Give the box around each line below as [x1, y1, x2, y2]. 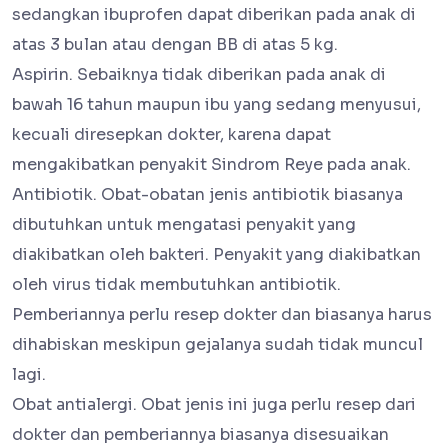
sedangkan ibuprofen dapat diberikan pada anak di [12, 4, 416, 26]
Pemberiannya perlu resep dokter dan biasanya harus [12, 304, 432, 326]
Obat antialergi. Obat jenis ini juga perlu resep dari [12, 394, 416, 416]
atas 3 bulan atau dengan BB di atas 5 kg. [12, 34, 338, 56]
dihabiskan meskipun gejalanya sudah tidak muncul [12, 334, 423, 356]
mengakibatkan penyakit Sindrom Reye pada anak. [12, 154, 411, 176]
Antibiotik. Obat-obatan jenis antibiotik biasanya [12, 184, 403, 206]
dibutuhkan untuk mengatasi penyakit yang [12, 214, 356, 236]
